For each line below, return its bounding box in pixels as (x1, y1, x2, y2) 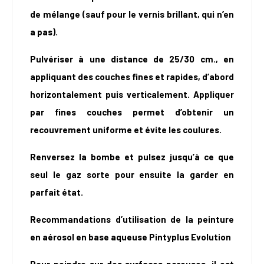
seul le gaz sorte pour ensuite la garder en (30, 169, 234, 180)
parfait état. (30, 187, 83, 198)
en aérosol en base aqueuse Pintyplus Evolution (30, 232, 231, 243)
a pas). (30, 27, 58, 38)
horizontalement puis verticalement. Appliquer (30, 89, 234, 100)
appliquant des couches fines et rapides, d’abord (30, 71, 234, 82)
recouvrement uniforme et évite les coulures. (30, 124, 222, 136)
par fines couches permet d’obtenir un (30, 107, 234, 118)
